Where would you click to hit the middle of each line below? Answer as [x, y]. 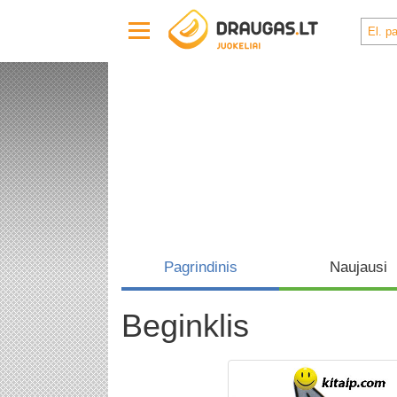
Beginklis [185, 326]
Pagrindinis [200, 267]
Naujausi [358, 267]
